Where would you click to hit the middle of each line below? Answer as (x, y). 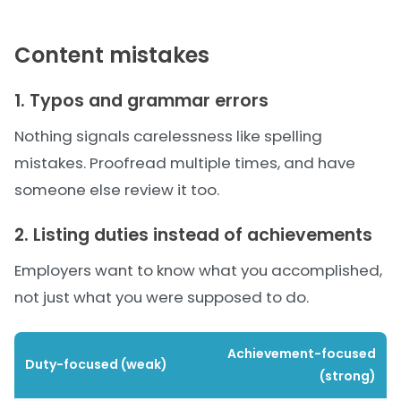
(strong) (348, 376)
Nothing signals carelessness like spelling (168, 136)
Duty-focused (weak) (96, 364)
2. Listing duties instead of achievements (193, 235)
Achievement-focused (302, 354)
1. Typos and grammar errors (141, 101)
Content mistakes (112, 55)
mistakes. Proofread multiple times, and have (185, 163)
